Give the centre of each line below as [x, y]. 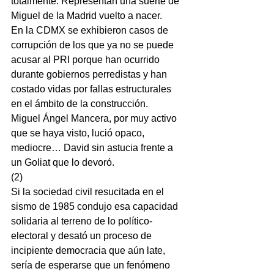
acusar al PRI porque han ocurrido [87, 60]
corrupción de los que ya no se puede [94, 45]
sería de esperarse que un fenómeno [92, 265]
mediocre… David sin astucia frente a [93, 148]
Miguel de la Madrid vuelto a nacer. [87, 16]
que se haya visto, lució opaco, [79, 133]
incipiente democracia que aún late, [89, 250]
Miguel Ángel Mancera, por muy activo [95, 118]
